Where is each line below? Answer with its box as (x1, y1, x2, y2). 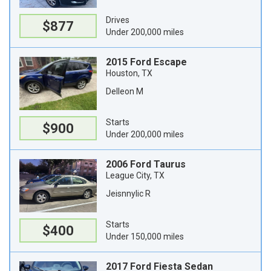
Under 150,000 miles (106, 232, 184, 241)
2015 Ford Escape (106, 56, 187, 68)
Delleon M (106, 87, 143, 96)
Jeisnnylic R (106, 189, 151, 198)
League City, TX (106, 171, 165, 180)
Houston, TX (106, 68, 152, 78)
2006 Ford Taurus (106, 158, 186, 170)
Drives (106, 15, 129, 25)
